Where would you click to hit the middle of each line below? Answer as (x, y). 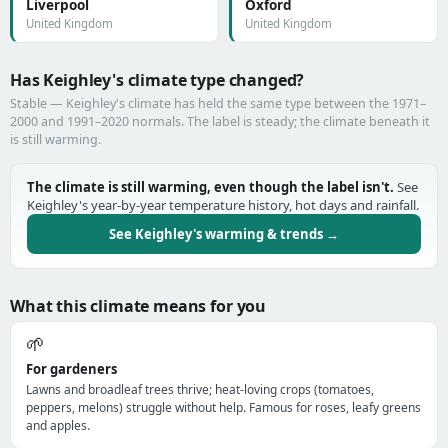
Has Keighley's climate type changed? (157, 80)
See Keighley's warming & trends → (224, 234)
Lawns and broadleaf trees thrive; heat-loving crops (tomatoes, (200, 389)
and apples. (58, 425)
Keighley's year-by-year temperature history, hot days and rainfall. (223, 205)
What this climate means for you (138, 306)
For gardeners (71, 369)
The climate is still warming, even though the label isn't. (210, 187)
